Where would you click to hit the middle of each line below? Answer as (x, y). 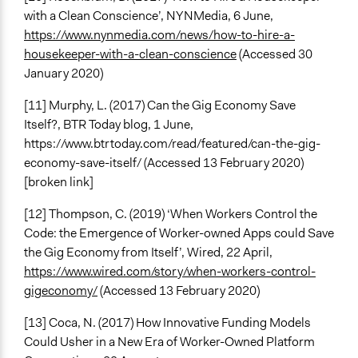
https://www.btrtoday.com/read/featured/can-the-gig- (172, 144)
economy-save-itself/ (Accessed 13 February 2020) (164, 163)
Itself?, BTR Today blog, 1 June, (109, 125)
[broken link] (59, 182)
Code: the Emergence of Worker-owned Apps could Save (179, 233)
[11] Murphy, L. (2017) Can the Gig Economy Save (160, 105)
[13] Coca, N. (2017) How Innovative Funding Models (167, 323)
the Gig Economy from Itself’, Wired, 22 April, (148, 253)
